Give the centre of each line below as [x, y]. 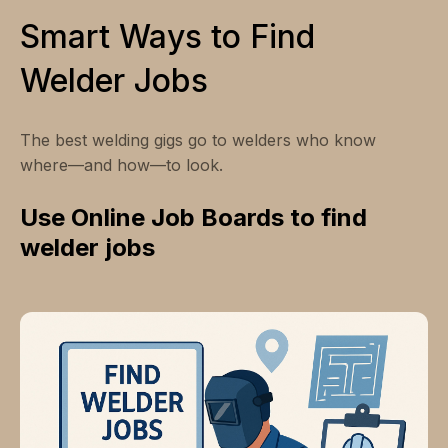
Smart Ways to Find [167, 37]
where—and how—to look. [121, 165]
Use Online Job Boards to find [193, 218]
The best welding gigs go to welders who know [198, 140]
